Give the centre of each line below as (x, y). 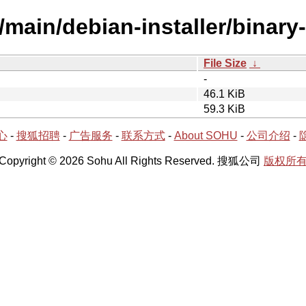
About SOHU (206, 135)
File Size (225, 63)
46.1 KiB (224, 94)
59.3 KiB (224, 109)
